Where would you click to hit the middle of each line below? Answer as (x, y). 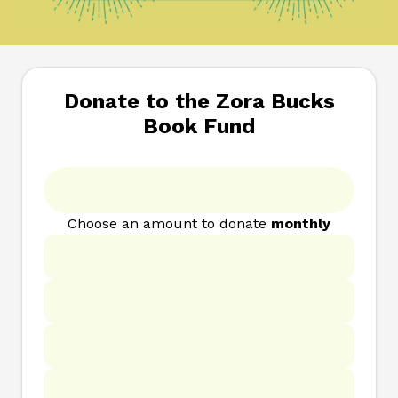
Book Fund (199, 126)
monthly (301, 223)
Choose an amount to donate (169, 223)
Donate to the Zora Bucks (199, 101)
